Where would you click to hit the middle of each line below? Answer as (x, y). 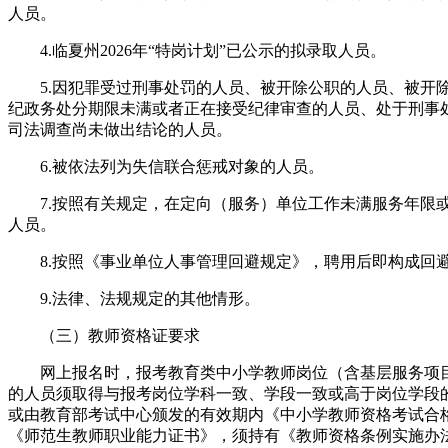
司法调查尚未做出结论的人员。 (120, 129)
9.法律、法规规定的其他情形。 (134, 298)
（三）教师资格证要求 (104, 335)
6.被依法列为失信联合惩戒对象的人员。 (166, 166)
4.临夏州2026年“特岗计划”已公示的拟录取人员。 (197, 50)
